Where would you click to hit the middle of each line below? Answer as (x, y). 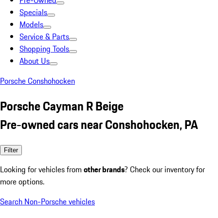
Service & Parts (44, 36)
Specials (33, 12)
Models (31, 24)
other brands (104, 169)
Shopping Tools (44, 49)
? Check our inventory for (165, 169)
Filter (11, 150)
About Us (35, 61)
